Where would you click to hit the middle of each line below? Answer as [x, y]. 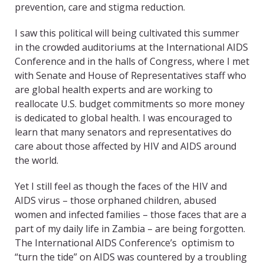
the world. [37, 161]
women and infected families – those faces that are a [131, 215]
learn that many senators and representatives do [123, 132]
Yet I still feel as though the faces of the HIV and [121, 187]
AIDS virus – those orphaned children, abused [115, 201]
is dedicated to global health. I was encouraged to [123, 118]
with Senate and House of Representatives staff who [131, 76]
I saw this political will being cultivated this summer [127, 33]
